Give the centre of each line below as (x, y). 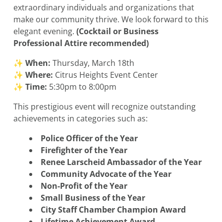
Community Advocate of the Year (107, 174)
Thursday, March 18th (93, 63)
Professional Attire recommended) (81, 43)
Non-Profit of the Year (85, 186)
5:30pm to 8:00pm (82, 87)
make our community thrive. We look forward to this (111, 20)
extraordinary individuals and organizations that (104, 8)
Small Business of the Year (94, 198)
